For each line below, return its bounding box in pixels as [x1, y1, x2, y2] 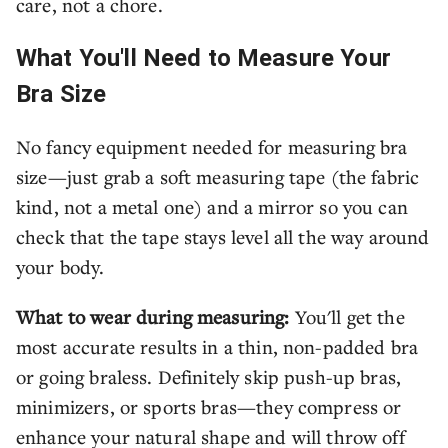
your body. [16, 254, 105, 279]
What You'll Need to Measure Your [16, 44, 391, 72]
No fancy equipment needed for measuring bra [16, 134, 408, 159]
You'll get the [294, 304, 405, 329]
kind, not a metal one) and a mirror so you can [16, 194, 408, 219]
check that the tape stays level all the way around [16, 224, 430, 249]
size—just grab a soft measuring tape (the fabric [16, 164, 420, 189]
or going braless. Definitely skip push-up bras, [16, 364, 402, 389]
